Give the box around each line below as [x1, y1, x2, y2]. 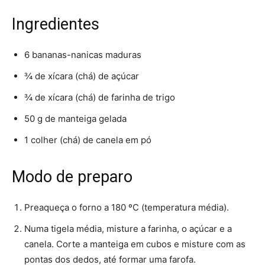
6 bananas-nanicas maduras [24, 49, 141, 61]
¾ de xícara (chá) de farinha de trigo [24, 92, 175, 104]
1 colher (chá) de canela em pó [24, 134, 151, 146]
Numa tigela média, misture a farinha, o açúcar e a [24, 223, 232, 235]
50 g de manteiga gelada [24, 113, 127, 125]
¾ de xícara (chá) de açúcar [24, 70, 139, 82]
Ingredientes [12, 15, 99, 34]
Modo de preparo [12, 167, 132, 187]
